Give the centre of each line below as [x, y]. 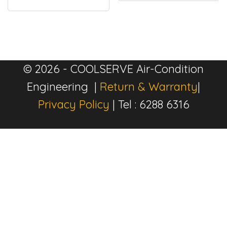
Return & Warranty [149, 87]
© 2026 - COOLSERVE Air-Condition [113, 69]
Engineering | [63, 87]
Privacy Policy [73, 105]
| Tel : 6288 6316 [149, 105]
